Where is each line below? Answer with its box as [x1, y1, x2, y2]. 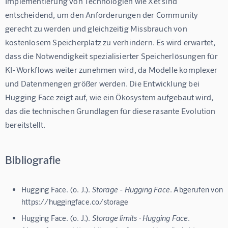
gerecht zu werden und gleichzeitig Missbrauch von [5, 23, 189, 33]
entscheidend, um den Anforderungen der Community [5, 9, 200, 19]
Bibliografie [5, 152, 61, 166]
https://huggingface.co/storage [21, 196, 128, 206]
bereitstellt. [5, 119, 46, 129]
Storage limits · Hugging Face [92, 213, 188, 222]
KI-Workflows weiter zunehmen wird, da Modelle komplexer [5, 64, 219, 74]
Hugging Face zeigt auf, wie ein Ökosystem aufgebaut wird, [5, 92, 215, 102]
